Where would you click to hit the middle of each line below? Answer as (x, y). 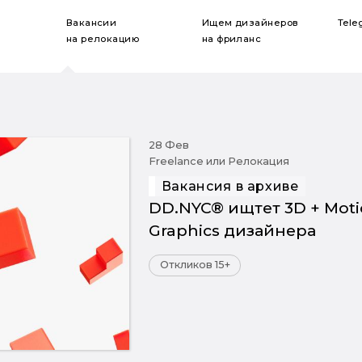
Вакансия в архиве (230, 186)
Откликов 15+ (195, 265)
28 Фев (168, 145)
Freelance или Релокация (219, 161)
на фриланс (232, 38)
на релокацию (103, 38)
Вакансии (91, 22)
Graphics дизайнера (232, 230)
